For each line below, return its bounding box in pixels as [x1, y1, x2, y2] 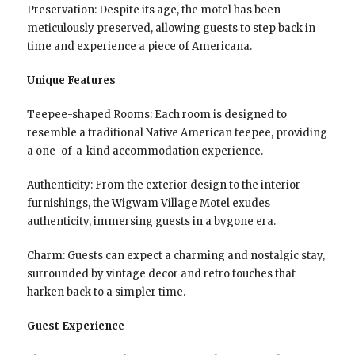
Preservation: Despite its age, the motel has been [26, 2, 281, 17]
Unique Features [26, 73, 116, 87]
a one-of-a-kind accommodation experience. [26, 143, 263, 158]
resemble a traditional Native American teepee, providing [26, 125, 327, 139]
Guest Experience [26, 319, 124, 333]
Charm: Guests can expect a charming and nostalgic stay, [26, 248, 325, 262]
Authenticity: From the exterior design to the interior [26, 177, 300, 192]
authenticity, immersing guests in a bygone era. [26, 214, 276, 228]
